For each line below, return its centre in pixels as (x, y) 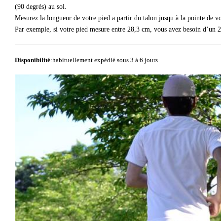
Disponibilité (33, 60)
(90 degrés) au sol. (41, 6)
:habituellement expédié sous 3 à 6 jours (104, 60)
